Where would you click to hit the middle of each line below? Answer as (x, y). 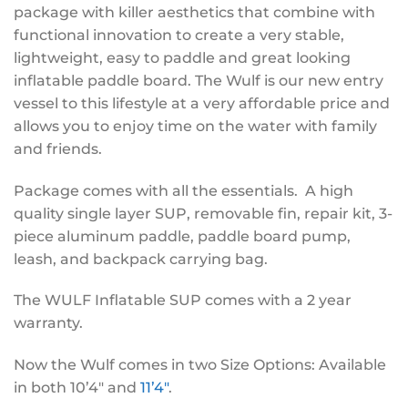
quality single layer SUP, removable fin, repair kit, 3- (203, 213)
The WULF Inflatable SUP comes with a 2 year (183, 301)
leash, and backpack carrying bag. (141, 259)
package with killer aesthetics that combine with (194, 12)
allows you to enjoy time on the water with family (195, 126)
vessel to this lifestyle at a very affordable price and (202, 103)
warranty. (48, 323)
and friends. (58, 148)
